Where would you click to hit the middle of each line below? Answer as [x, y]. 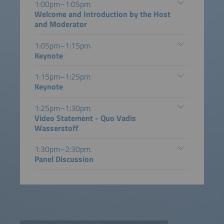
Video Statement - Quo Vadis [85, 118]
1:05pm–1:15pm [62, 45]
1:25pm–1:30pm [62, 108]
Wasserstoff [56, 128]
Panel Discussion [64, 159]
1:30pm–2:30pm [62, 149]
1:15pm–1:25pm [62, 77]
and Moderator [60, 24]
